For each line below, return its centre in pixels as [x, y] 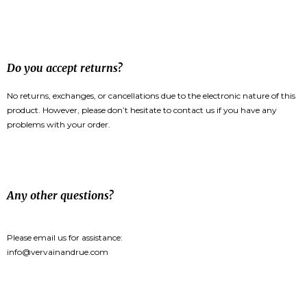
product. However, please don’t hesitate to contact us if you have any [142, 110]
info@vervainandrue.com [58, 252]
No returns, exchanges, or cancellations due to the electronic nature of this [151, 96]
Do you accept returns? [64, 68]
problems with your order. [59, 125]
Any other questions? [60, 196]
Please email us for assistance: [65, 238]
